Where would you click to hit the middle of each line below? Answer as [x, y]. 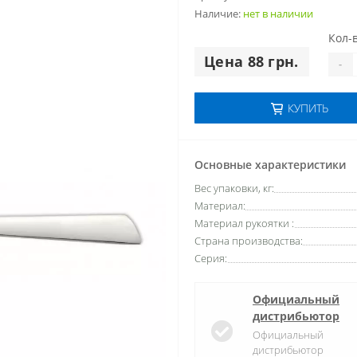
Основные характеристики [270, 165]
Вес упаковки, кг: [234, 188]
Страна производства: [249, 241]
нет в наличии [278, 13]
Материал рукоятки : [244, 224]
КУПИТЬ [308, 108]
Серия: [211, 259]
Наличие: [219, 13]
